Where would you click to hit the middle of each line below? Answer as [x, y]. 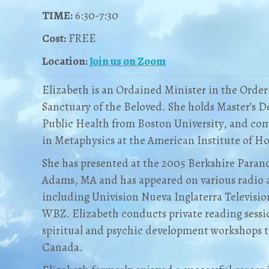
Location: [65, 61]
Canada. [62, 247]
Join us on [113, 61]
